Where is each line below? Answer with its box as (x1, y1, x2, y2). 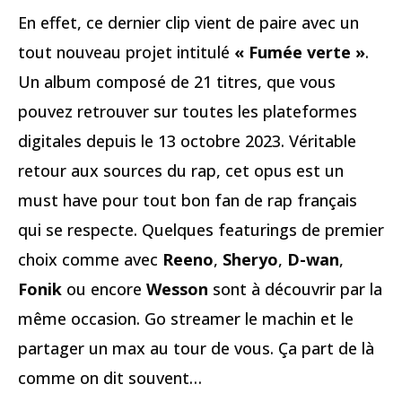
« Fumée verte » (234, 40, 365, 63)
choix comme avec (18, 248, 162, 270)
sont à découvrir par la (208, 277, 382, 300)
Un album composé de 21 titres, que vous (18, 70, 336, 92)
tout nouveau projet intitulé (18, 40, 234, 63)
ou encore (62, 277, 146, 300)
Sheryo (223, 248, 278, 270)
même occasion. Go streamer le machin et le (18, 307, 354, 329)
